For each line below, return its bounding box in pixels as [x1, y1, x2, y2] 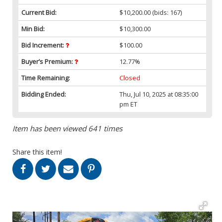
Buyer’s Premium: [21, 56, 74, 66]
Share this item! [12, 147, 62, 157]
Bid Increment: [21, 40, 65, 50]
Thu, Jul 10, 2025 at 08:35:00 [119, 89, 199, 99]
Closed [119, 73, 141, 82]
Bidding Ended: [21, 89, 66, 99]
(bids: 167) [151, 7, 182, 17]
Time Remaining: [21, 73, 70, 82]
